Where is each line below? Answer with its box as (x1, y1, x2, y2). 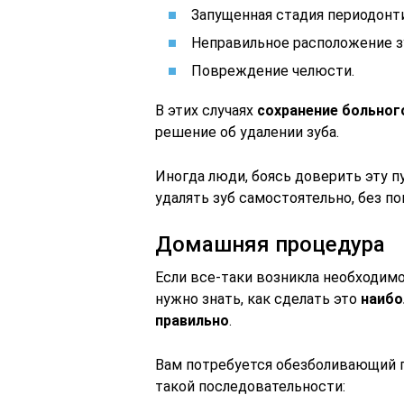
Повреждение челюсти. (191, 62, 354, 79)
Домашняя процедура (155, 232, 385, 257)
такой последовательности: (155, 378, 345, 395)
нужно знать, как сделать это (155, 290, 361, 308)
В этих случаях (155, 102, 257, 119)
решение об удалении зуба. (155, 124, 339, 141)
